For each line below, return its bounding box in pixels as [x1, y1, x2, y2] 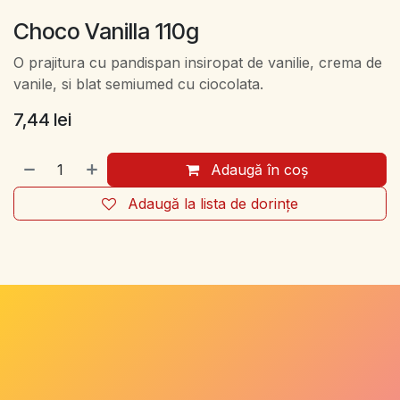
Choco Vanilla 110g [13, 18, 199, 46]
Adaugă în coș [206, 161, 309, 179]
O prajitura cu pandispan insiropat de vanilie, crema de [13, 54, 382, 72]
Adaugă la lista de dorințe [128, 195, 298, 213]
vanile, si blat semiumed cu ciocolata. [13, 75, 263, 94]
